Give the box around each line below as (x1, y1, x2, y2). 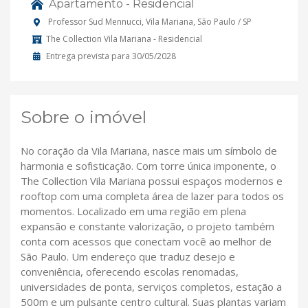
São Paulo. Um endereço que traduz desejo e (21, 249, 235, 263)
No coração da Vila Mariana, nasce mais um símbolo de (21, 143, 277, 157)
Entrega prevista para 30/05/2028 (46, 49, 176, 62)
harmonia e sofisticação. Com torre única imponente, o (21, 158, 276, 173)
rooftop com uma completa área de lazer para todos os (21, 188, 284, 203)
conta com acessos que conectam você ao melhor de (21, 234, 272, 248)
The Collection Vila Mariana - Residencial (46, 33, 202, 45)
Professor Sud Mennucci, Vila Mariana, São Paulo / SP (46, 16, 252, 28)
